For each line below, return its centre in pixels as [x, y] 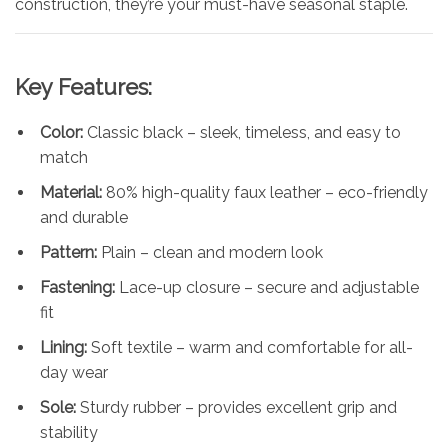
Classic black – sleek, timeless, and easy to [242, 132]
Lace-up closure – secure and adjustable [267, 287]
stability [69, 432]
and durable [84, 217]
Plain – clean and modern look [210, 252]
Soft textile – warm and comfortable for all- [250, 347]
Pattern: [68, 252]
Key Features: [83, 86]
